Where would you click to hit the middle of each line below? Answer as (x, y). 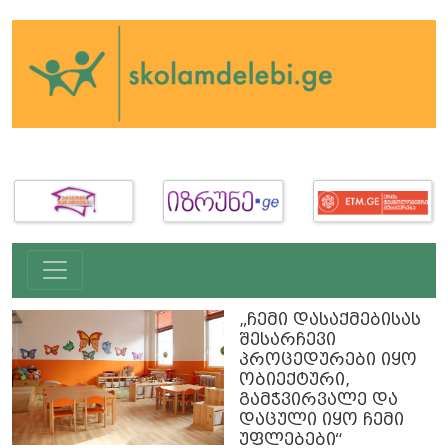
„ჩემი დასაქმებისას (330, 320)
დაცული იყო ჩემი (321, 420)
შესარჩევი (287, 340)
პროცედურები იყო (328, 360)
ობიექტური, (294, 380)
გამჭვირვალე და (318, 400)
